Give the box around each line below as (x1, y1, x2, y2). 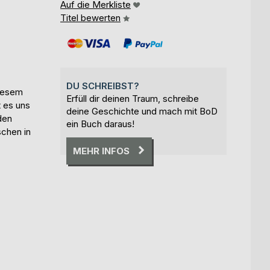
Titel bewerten (60, 11, 121, 24)
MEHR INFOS (73, 145, 130, 157)
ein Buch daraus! (66, 118, 134, 130)
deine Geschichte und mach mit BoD (66, 105, 218, 117)
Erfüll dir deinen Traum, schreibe (66, 92, 199, 104)
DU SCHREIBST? (66, 80, 139, 92)
